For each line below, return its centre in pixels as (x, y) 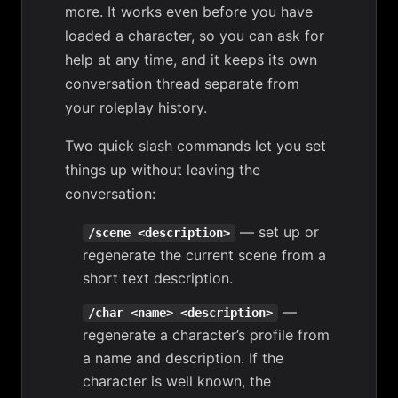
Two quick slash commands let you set (195, 146)
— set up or (277, 232)
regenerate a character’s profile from (206, 335)
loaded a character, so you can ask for (195, 36)
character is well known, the (177, 381)
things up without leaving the (163, 170)
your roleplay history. (136, 107)
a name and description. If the (183, 358)
